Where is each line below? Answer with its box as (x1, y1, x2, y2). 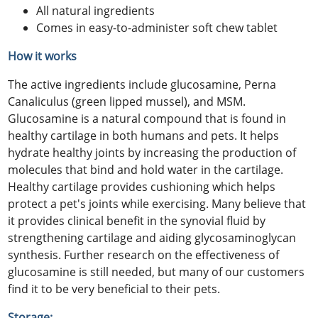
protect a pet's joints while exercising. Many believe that (8, 195, 307, 212)
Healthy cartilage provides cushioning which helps (8, 178, 276, 194)
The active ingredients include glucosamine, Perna (8, 76, 277, 92)
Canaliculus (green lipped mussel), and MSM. (8, 93, 246, 109)
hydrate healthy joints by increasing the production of (8, 144, 297, 160)
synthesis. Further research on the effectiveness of (8, 246, 280, 263)
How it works (8, 48, 77, 64)
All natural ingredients (36, 2, 155, 18)
